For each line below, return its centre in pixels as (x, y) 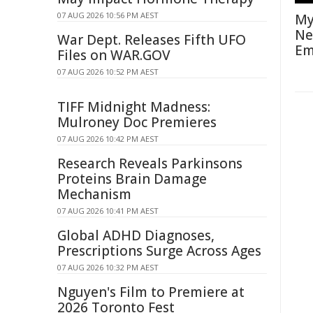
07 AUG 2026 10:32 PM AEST (108, 267)
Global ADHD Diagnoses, (136, 235)
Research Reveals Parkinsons (150, 163)
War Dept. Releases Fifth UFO (152, 40)
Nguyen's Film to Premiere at (151, 292)
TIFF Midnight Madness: (134, 107)
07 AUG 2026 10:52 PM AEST (108, 72)
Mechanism (94, 194)
